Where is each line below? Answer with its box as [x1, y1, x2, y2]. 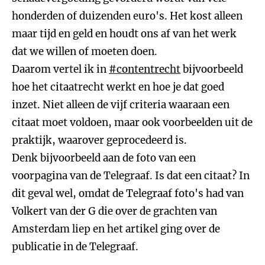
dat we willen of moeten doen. [12, 45, 157, 58]
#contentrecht [109, 63, 180, 76]
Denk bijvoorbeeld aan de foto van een [12, 151, 196, 164]
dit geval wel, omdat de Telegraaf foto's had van [12, 187, 244, 200]
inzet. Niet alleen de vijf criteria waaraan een [12, 98, 230, 111]
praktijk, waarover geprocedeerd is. [12, 134, 187, 147]
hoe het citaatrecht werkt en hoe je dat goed [12, 80, 224, 93]
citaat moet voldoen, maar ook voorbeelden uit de [12, 116, 253, 129]
